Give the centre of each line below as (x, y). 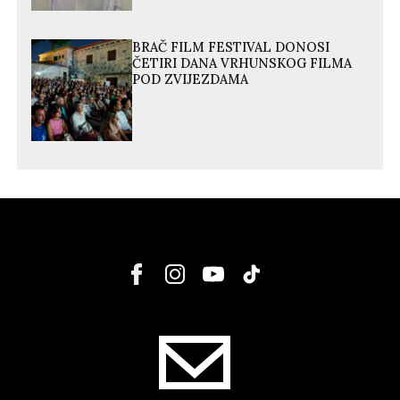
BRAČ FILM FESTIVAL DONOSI (231, 48)
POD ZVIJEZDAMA (191, 80)
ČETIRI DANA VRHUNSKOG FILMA (242, 64)
